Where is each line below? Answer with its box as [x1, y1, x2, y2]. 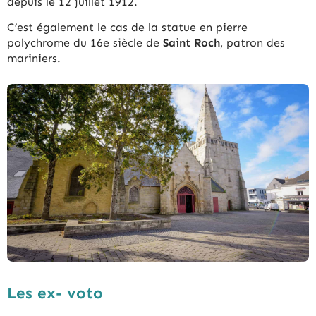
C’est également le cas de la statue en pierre [7, 20, 248, 34]
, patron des [220, 35, 285, 49]
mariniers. [7, 51, 64, 65]
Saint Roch [163, 35, 220, 49]
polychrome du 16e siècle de [7, 35, 163, 49]
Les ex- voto [7, 283, 103, 303]
